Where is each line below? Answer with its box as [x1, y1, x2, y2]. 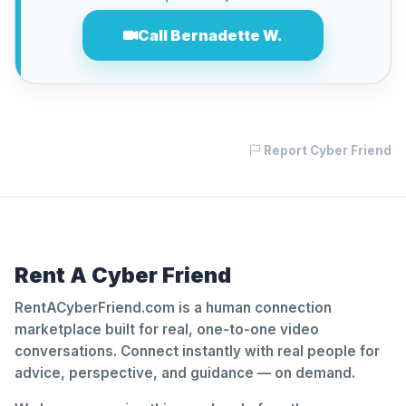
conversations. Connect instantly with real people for [14, 343, 380, 360]
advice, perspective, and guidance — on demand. [14, 364, 355, 382]
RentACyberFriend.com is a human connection [14, 299, 332, 316]
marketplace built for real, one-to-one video [14, 321, 319, 338]
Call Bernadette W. [138, 26, 283, 44]
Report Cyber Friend [261, 143, 391, 158]
